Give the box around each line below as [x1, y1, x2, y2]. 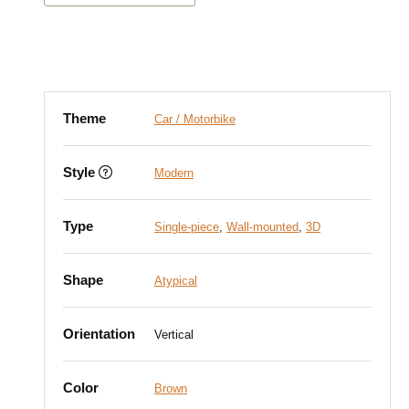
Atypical [154, 274, 197, 288]
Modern [154, 166, 194, 180]
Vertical [154, 328, 194, 341]
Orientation [63, 326, 135, 341]
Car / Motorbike [154, 112, 236, 126]
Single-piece [154, 220, 219, 234]
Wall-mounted [226, 220, 299, 234]
